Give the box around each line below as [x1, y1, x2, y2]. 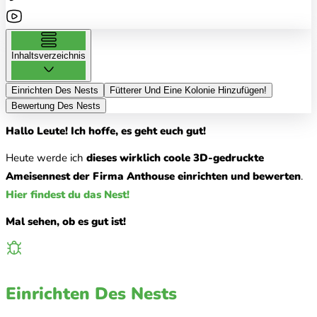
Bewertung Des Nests [11, 100, 100, 111]
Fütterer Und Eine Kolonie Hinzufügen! [110, 84, 267, 96]
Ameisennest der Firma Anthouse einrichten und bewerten [6, 168, 301, 183]
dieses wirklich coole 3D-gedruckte [86, 150, 264, 165]
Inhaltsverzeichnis [11, 50, 86, 61]
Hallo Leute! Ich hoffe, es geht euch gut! [6, 123, 206, 138]
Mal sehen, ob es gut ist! [6, 214, 126, 229]
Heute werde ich [6, 150, 86, 165]
